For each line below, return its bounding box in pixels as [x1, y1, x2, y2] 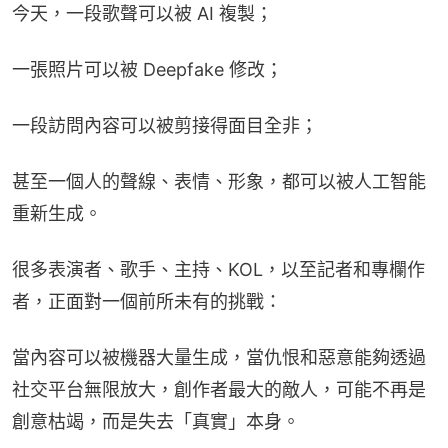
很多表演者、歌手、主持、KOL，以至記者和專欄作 [12, 258, 425, 280]
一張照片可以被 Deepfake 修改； [12, 58, 283, 80]
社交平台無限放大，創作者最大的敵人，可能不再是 [12, 378, 426, 400]
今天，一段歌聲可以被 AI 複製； [12, 2, 273, 24]
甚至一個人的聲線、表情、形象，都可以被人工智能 [12, 170, 426, 192]
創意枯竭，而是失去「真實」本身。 [12, 410, 300, 432]
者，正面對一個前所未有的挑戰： [12, 290, 282, 312]
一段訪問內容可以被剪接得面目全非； [12, 114, 318, 136]
